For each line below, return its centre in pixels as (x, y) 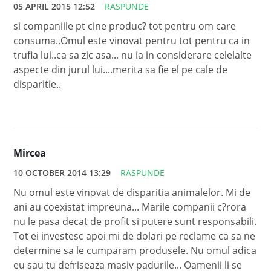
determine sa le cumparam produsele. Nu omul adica (135, 251)
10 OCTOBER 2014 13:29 (62, 173)
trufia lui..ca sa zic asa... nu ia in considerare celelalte (133, 55)
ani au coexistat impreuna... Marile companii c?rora (130, 207)
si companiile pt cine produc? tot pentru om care (125, 26)
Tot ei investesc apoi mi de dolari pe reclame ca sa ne (135, 236)
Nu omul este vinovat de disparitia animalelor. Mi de (132, 193)
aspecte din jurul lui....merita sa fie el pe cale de (121, 70)
